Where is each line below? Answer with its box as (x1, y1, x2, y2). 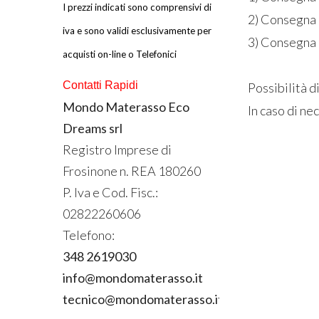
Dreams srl (62, 120, 122, 136)
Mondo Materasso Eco (62, 98, 189, 115)
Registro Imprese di (62, 141, 172, 157)
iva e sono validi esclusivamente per (62, 24, 211, 36)
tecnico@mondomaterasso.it (62, 291, 223, 307)
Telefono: (62, 226, 115, 243)
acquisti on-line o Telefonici (62, 48, 177, 60)
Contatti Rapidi (62, 78, 138, 91)
